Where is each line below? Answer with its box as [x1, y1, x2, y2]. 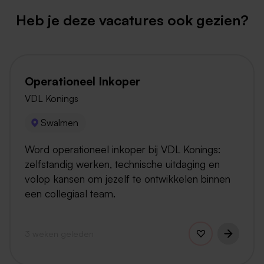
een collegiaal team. [25, 186, 115, 200]
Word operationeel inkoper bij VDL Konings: [25, 142, 221, 156]
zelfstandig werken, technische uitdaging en [25, 157, 220, 170]
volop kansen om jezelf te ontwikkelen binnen [25, 171, 230, 185]
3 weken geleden [25, 227, 94, 239]
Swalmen [41, 117, 79, 129]
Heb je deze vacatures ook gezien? [15, 11, 249, 29]
